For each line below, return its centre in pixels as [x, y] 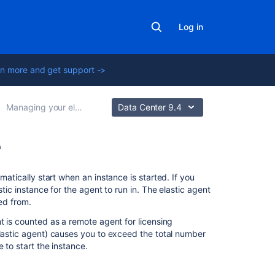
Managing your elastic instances [41, 107]
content [230, 190]
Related [230, 177]
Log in [191, 27]
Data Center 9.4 [150, 107]
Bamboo [229, 226]
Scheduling [234, 260]
